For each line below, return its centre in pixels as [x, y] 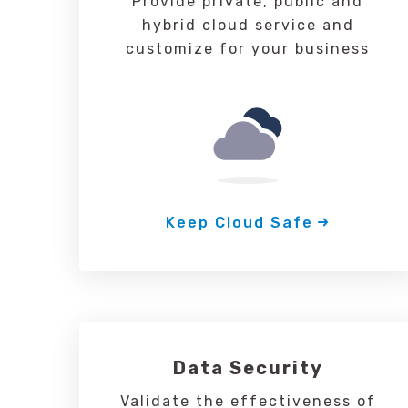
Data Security [248, 368]
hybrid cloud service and [248, 25]
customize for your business [248, 49]
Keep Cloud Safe [240, 223]
